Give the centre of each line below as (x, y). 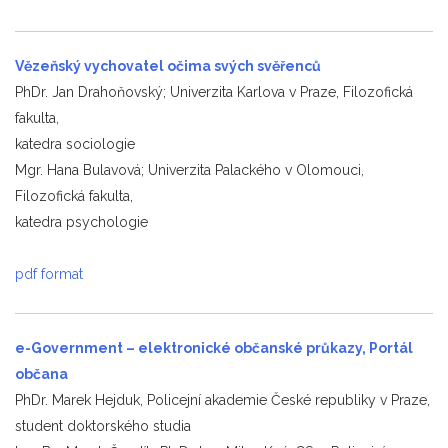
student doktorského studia (103, 425)
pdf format (49, 273)
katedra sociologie (75, 143)
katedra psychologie (81, 221)
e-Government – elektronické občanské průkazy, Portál (214, 347)
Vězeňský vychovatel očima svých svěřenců (168, 65)
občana (41, 373)
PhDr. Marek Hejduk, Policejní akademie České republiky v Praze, (222, 399)
